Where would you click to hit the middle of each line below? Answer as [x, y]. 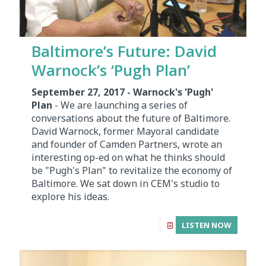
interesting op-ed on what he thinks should [128, 157]
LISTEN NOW [207, 225]
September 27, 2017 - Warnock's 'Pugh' [122, 92]
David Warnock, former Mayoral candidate [125, 131]
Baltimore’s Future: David [124, 51]
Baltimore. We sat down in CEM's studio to [126, 183]
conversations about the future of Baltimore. [131, 118]
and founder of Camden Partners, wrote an [127, 144]
